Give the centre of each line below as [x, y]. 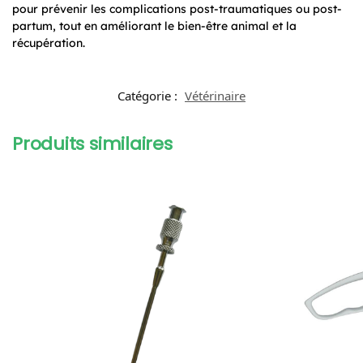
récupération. [49, 43]
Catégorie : [149, 96]
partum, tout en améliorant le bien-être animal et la [154, 26]
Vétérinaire [215, 96]
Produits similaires [92, 144]
